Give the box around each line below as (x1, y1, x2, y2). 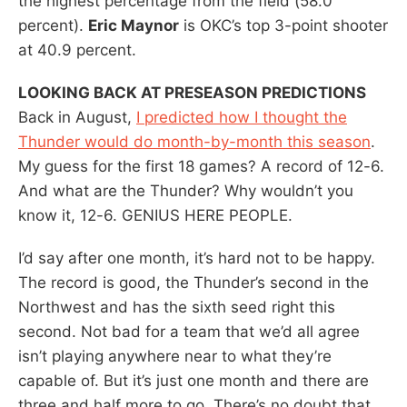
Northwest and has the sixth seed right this (18, 297, 335, 316)
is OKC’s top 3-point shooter (179, 15, 388, 35)
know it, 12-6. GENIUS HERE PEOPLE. (18, 205, 293, 224)
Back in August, (18, 107, 136, 126)
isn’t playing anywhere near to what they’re (18, 346, 332, 365)
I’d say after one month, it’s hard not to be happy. (18, 248, 375, 267)
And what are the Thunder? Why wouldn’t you (18, 181, 353, 200)
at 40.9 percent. (18, 40, 136, 59)
